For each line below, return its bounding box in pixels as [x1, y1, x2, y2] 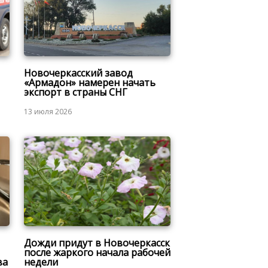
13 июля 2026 [23, 106, 72, 117]
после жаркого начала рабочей [23, 246, 170, 260]
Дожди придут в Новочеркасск [23, 236, 170, 250]
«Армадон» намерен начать [23, 75, 156, 89]
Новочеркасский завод [23, 66, 133, 80]
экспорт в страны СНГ [23, 85, 127, 99]
